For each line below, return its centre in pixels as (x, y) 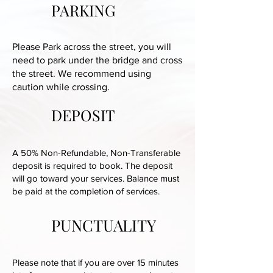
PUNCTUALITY (104, 225)
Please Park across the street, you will (92, 47)
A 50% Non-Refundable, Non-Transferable (96, 153)
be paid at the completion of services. (86, 191)
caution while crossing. (61, 87)
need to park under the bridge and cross (97, 60)
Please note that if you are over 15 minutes (95, 262)
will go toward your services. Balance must (96, 178)
